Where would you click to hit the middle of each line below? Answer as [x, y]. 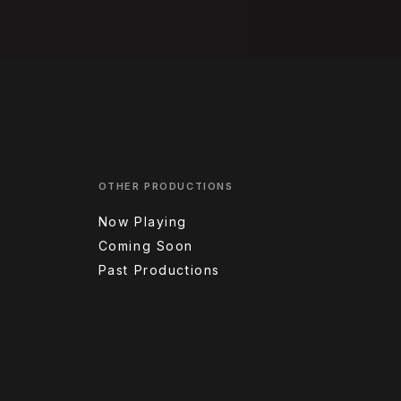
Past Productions [159, 269]
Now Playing [143, 221]
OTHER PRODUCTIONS [166, 186]
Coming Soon [146, 245]
